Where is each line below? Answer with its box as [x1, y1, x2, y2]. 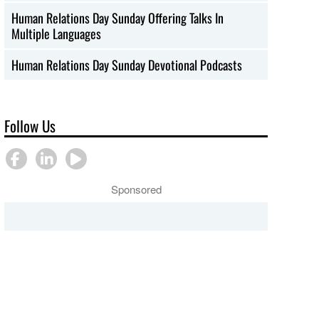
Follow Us [4, 114, 56, 137]
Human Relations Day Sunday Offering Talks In [11, 8, 224, 27]
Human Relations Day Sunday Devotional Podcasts [11, 55, 243, 74]
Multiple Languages [11, 23, 102, 43]
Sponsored [110, 181, 162, 197]
